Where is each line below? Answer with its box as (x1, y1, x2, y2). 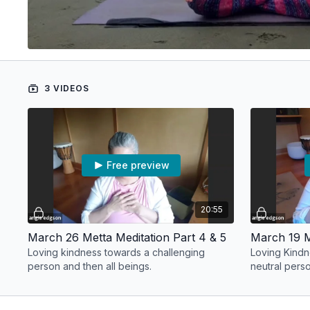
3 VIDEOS (42, 83, 90, 94)
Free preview (106, 159, 170, 172)
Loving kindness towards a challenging (28, 246, 206, 258)
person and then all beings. (28, 259, 152, 272)
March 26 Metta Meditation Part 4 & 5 (28, 230, 227, 244)
